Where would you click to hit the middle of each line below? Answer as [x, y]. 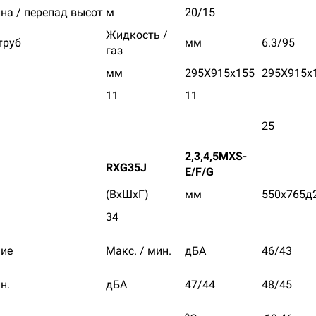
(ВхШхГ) [127, 194]
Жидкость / [137, 35]
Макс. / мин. [139, 251]
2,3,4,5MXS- [216, 156]
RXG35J [126, 168]
